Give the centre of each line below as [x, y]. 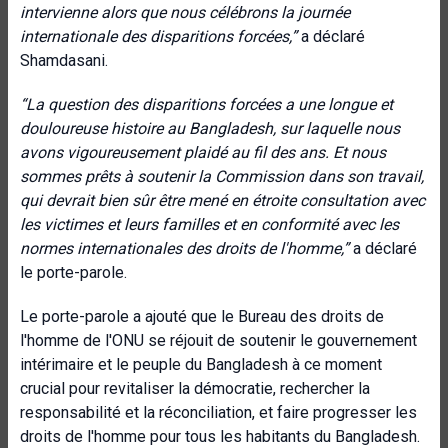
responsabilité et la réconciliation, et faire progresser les [218, 412]
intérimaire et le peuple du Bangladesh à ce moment [201, 364]
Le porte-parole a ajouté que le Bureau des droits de [202, 316]
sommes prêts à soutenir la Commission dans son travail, [222, 176]
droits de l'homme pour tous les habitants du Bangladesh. [220, 436]
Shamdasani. [64, 60]
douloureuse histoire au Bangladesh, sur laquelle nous [210, 128]
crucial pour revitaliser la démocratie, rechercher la [195, 388]
